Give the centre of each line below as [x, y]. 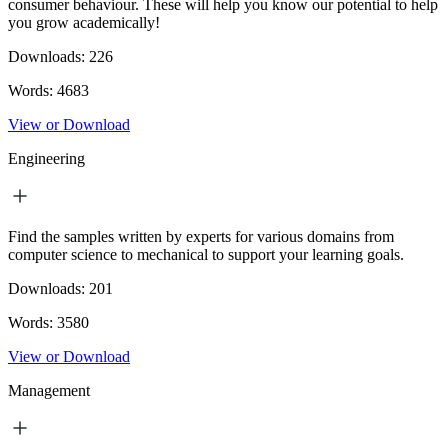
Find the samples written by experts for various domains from [201, 236]
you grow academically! [84, 22]
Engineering [46, 158]
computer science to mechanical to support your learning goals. [206, 254]
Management [49, 390]
